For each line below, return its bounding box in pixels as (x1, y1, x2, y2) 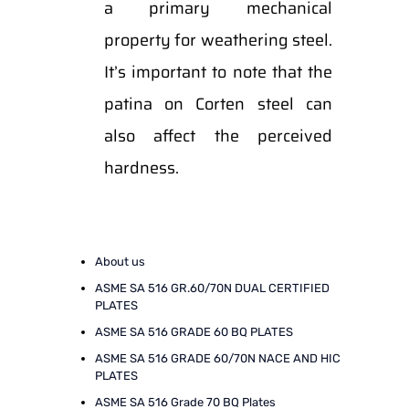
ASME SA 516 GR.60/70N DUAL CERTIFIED (94, 281, 330, 295)
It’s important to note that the (103, 59, 332, 85)
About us (94, 255, 145, 268)
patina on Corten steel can (103, 91, 332, 117)
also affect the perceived (103, 123, 332, 149)
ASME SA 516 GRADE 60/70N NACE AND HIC (94, 351, 341, 365)
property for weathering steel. (103, 27, 332, 53)
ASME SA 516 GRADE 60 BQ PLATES (94, 325, 293, 339)
